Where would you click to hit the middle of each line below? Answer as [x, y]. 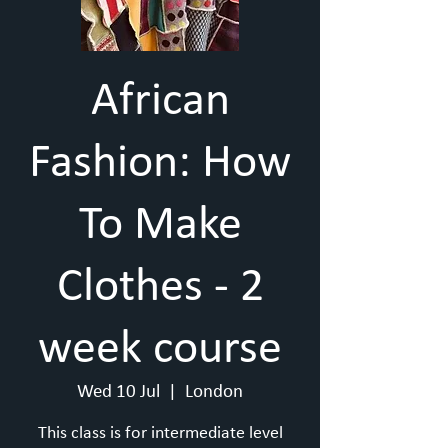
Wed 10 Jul [118, 392]
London [214, 392]
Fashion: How [160, 164]
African [160, 102]
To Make [160, 226]
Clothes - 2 [160, 288]
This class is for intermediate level [160, 433]
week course [160, 350]
